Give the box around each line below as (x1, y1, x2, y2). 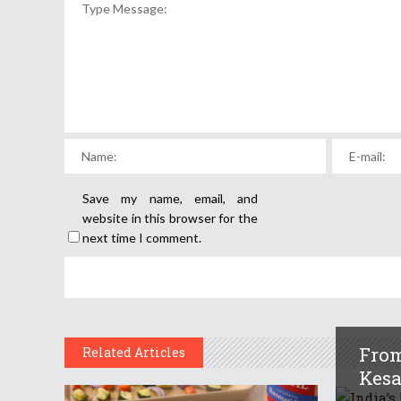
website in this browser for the (82, 210, 258, 226)
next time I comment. (82, 230, 201, 246)
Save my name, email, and (82, 191, 258, 207)
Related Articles (82, 344, 185, 362)
